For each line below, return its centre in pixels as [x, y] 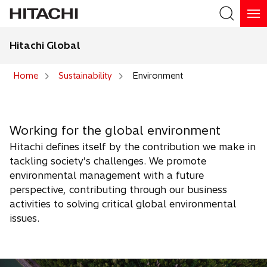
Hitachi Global [45, 45]
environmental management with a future [107, 175]
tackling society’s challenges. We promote [108, 161]
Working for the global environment [115, 130]
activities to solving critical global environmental [123, 204]
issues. [24, 218]
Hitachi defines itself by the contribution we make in [133, 147]
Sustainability [85, 76]
